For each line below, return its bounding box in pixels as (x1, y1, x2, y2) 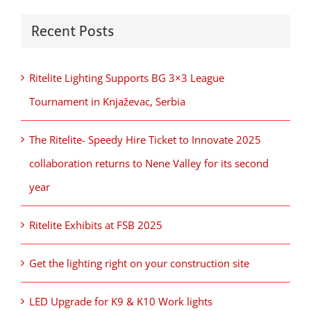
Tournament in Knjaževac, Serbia (29, 94, 185, 109)
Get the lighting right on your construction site (29, 256, 249, 271)
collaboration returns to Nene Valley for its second (29, 156, 269, 171)
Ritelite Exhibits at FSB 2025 (29, 218, 162, 233)
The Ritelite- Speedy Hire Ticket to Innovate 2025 (29, 133, 261, 147)
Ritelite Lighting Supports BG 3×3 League (29, 71, 224, 85)
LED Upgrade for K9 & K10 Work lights (29, 294, 212, 309)
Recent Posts (31, 22, 114, 40)
